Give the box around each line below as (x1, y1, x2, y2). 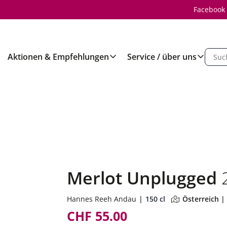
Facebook (194, 5, 225, 14)
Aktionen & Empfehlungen (8, 51, 109, 62)
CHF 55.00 (67, 207, 127, 224)
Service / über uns (127, 51, 197, 62)
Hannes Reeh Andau (67, 194, 136, 204)
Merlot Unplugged (67, 166, 221, 190)
